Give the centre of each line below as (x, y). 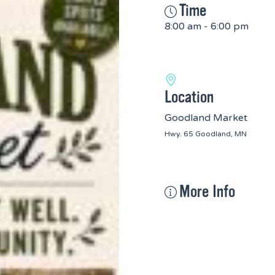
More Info (207, 192)
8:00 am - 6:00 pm (207, 27)
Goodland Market (206, 118)
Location (189, 97)
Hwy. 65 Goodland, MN (206, 134)
